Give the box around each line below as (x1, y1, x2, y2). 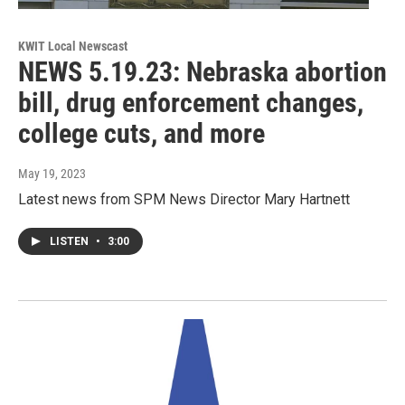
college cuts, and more (18, 118, 265, 150)
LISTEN (50, 235, 91, 249)
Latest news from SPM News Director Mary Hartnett (18, 191, 350, 209)
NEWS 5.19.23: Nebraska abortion (18, 56, 387, 89)
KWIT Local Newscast (18, 39, 127, 54)
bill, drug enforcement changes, (18, 87, 363, 119)
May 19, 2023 (18, 166, 86, 182)
